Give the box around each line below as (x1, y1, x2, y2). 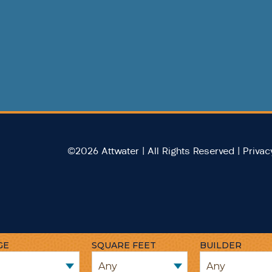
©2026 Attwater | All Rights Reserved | (67, 145, 240, 157)
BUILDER (200, 240, 242, 251)
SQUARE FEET (92, 240, 156, 251)
